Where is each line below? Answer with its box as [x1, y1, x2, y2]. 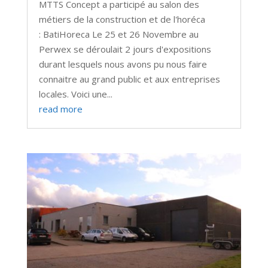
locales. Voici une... [38, 87, 112, 100]
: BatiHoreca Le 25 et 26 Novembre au [38, 28, 199, 40]
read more [38, 102, 83, 115]
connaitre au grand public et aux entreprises [38, 72, 220, 85]
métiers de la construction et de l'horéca [38, 13, 205, 25]
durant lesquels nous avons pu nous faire [38, 57, 207, 70]
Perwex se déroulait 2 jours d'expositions [38, 42, 211, 55]
